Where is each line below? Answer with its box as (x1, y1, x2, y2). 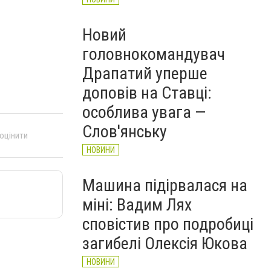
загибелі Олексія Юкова (82, 233, 247, 253)
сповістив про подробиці (82, 214, 253, 234)
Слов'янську (82, 122, 167, 142)
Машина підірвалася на (82, 175, 247, 195)
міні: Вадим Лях (82, 195, 192, 215)
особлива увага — (82, 102, 206, 122)
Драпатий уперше (82, 64, 207, 83)
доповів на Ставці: (82, 83, 212, 103)
